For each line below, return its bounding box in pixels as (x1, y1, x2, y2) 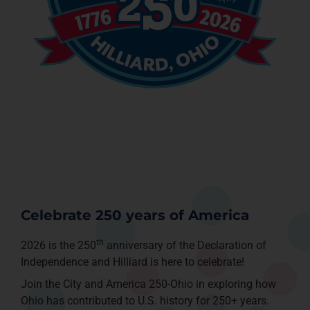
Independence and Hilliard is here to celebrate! (21, 255, 244, 269)
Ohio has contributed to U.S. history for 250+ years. (21, 294, 269, 308)
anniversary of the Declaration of (104, 239, 266, 253)
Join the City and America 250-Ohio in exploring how (21, 277, 276, 291)
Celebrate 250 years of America (21, 207, 249, 224)
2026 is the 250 (21, 239, 96, 253)
